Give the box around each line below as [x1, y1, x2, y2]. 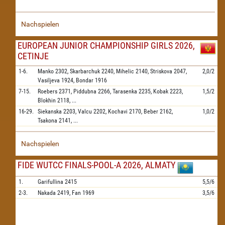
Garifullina [38, 178, 63, 185]
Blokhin [38, 97, 56, 104]
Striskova [150, 68, 172, 75]
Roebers [38, 88, 57, 95]
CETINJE [18, 51, 49, 61]
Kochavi [108, 108, 128, 115]
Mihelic [116, 68, 134, 75]
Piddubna [73, 88, 96, 95]
